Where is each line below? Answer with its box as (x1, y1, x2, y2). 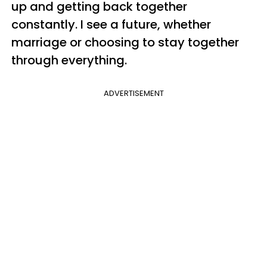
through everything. (11, 51, 127, 69)
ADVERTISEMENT (103, 87, 164, 99)
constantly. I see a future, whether (11, 15, 211, 33)
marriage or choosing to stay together (11, 33, 239, 51)
